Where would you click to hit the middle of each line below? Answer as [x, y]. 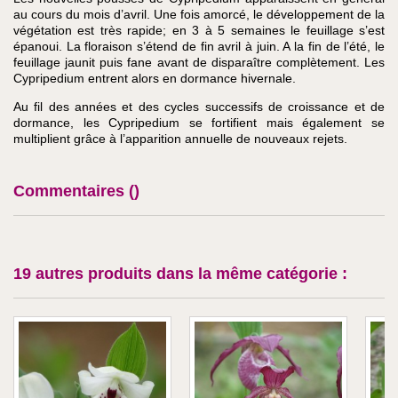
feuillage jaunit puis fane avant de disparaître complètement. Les [199, 63]
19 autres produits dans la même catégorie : [180, 273]
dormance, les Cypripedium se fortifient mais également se [199, 123]
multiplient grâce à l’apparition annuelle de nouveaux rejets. [180, 139]
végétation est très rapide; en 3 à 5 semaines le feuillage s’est [199, 31]
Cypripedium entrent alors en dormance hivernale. [155, 79]
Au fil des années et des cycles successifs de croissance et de [199, 107]
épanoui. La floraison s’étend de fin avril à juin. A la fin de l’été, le [199, 47]
